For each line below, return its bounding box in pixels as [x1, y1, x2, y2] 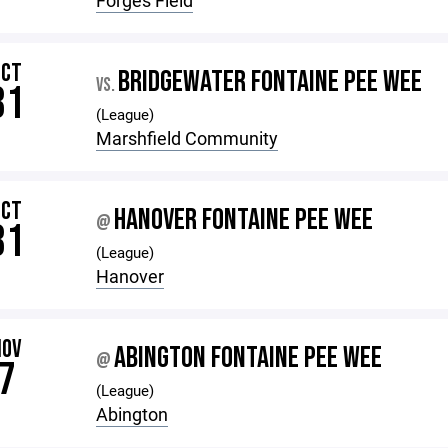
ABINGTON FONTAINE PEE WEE [114, 340, 383, 376]
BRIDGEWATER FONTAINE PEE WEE [118, 64, 423, 100]
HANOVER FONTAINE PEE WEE [114, 202, 374, 238]
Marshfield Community [96, 126, 279, 150]
